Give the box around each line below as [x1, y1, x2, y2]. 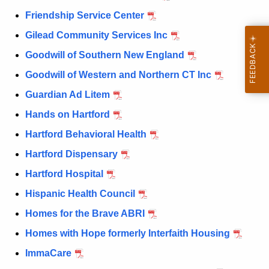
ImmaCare [25, 248, 71, 259]
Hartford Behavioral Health [25, 129, 147, 140]
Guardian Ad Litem [25, 89, 110, 100]
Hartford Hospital [25, 169, 103, 180]
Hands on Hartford [25, 109, 110, 120]
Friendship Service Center [25, 10, 144, 21]
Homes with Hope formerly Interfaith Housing [25, 228, 230, 239]
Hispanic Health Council [25, 189, 135, 199]
